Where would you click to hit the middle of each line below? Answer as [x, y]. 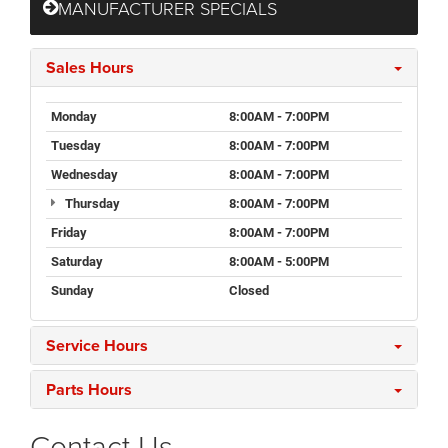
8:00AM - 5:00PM [279, 261]
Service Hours [97, 345]
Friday [69, 232]
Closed [249, 290]
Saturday [77, 261]
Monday [74, 116]
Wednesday [84, 174]
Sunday [72, 290]
